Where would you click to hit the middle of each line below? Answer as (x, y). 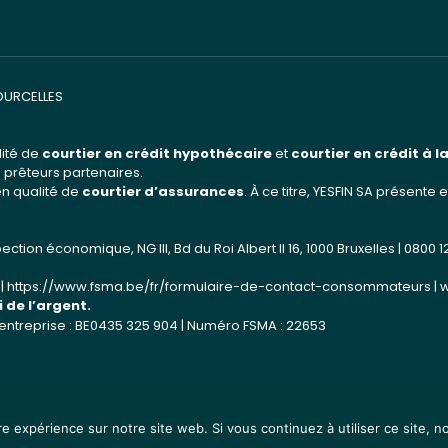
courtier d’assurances (163, 191)
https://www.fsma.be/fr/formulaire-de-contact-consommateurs (219, 286)
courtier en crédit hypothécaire (157, 153)
